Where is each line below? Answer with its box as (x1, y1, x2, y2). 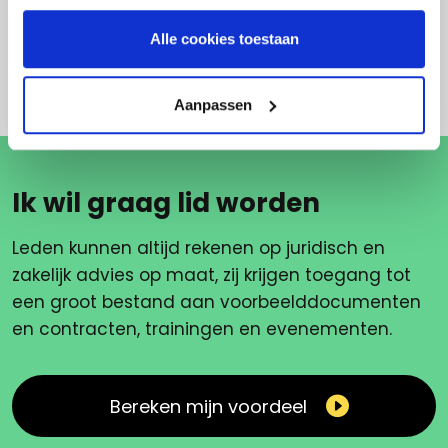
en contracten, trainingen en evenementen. (12, 317, 392, 341)
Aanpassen (173, 95, 252, 113)
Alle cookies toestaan (149, 30, 299, 48)
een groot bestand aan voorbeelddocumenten (12, 290, 421, 314)
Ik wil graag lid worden (12, 185, 320, 221)
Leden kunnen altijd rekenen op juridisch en (12, 236, 385, 260)
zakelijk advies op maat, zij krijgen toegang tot (12, 263, 411, 287)
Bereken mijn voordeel (109, 393, 307, 419)
